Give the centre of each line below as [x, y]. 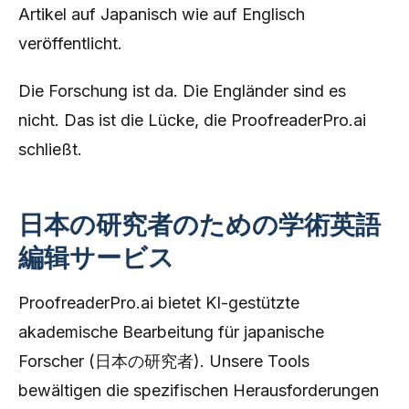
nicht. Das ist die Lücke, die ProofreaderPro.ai [192, 120]
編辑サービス [96, 257]
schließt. [50, 149]
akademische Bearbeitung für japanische [171, 332]
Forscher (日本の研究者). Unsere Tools [164, 361]
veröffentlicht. [70, 43]
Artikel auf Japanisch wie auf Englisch [162, 14]
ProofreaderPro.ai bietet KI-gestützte [159, 303]
